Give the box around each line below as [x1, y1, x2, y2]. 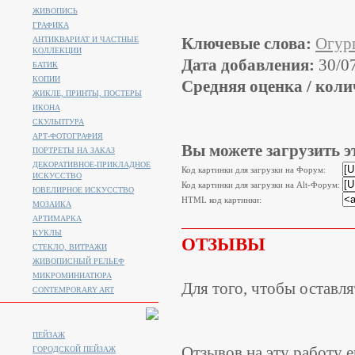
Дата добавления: [181, 55, 315, 74]
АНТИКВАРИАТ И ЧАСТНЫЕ [32, 35, 139, 44]
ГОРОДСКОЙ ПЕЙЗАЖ [32, 345, 116, 353]
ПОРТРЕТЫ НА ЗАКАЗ [32, 146, 115, 155]
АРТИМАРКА [32, 214, 82, 223]
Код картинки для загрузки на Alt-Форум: [181, 180, 342, 189]
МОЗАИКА [32, 200, 71, 208]
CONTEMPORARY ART [32, 285, 114, 294]
